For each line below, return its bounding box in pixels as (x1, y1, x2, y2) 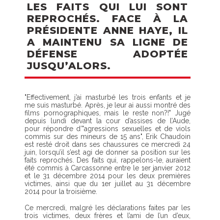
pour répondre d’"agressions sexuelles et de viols (25, 124, 191, 133)
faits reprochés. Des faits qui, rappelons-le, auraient (25, 156, 191, 164)
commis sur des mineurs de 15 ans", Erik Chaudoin (25, 132, 191, 140)
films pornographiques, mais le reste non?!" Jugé (25, 109, 191, 117)
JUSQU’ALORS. (27, 59, 111, 72)
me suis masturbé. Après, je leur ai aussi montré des (25, 101, 191, 109)
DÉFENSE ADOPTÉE (27, 48, 188, 60)
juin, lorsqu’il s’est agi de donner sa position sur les (25, 148, 191, 156)
